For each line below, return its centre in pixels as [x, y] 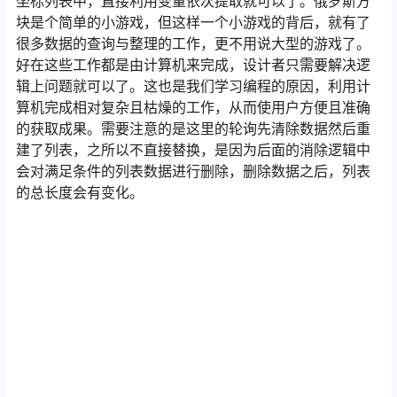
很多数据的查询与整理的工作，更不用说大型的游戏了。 [193, 44]
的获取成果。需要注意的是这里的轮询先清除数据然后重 [193, 129]
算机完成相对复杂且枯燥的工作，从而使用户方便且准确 [193, 108]
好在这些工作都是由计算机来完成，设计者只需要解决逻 [193, 65]
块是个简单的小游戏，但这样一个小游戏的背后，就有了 [193, 23]
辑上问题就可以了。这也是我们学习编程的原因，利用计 [193, 86]
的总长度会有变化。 [80, 193]
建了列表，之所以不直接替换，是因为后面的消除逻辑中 [193, 150]
